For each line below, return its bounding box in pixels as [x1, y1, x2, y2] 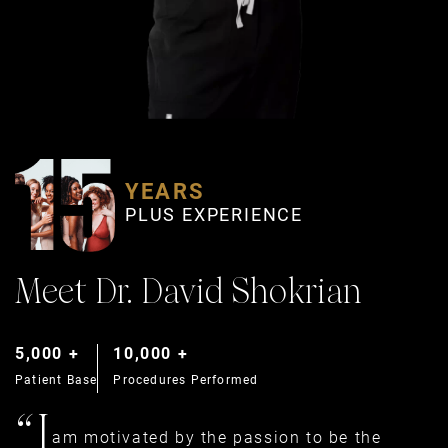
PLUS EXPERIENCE [125, 204, 303, 226]
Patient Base [15, 373, 98, 388]
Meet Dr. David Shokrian [15, 278, 362, 311]
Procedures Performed [113, 373, 259, 388]
